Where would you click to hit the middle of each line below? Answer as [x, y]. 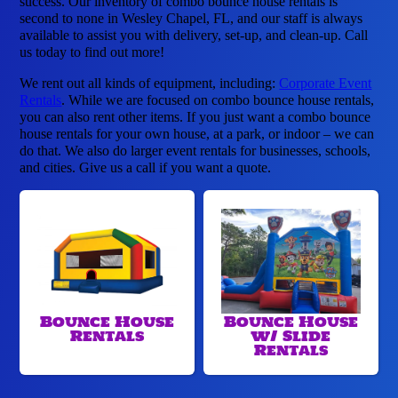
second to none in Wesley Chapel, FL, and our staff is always [191, 19]
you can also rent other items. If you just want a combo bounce [195, 117]
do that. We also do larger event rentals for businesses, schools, [195, 151]
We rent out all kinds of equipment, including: [150, 84]
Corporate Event [326, 84]
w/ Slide [291, 336]
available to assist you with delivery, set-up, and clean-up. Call [194, 36]
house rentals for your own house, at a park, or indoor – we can [197, 134]
